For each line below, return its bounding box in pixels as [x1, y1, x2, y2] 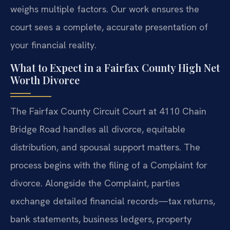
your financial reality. [10, 39, 97, 51]
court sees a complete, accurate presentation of [10, 21, 208, 33]
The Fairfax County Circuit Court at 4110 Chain [10, 105, 206, 117]
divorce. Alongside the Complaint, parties [10, 177, 180, 189]
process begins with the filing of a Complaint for [10, 159, 207, 171]
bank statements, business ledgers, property [10, 213, 191, 225]
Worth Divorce [10, 72, 80, 87]
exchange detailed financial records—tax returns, [10, 195, 215, 207]
